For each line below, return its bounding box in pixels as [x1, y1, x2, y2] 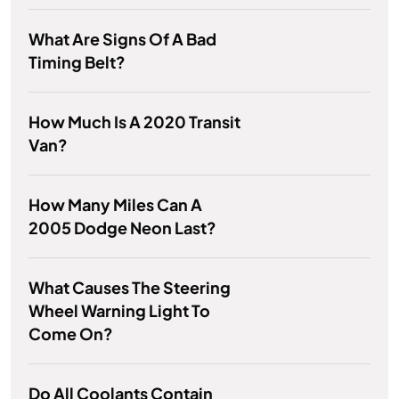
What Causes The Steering [28, 277, 231, 298]
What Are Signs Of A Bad [28, 28, 216, 50]
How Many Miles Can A [28, 194, 202, 216]
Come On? [28, 323, 113, 345]
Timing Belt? [28, 52, 126, 73]
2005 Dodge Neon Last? [28, 217, 216, 239]
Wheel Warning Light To [28, 300, 210, 322]
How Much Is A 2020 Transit [28, 111, 240, 133]
